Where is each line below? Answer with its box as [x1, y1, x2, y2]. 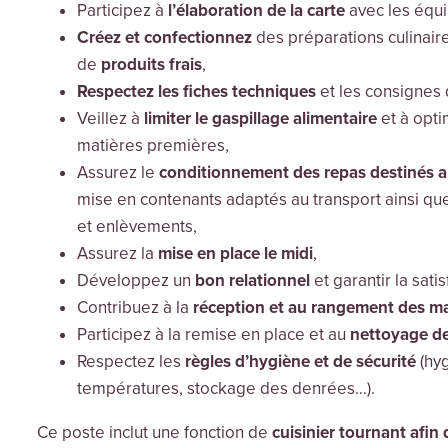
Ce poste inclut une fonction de [36, 422, 272, 444]
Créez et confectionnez [76, 27, 252, 49]
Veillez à [76, 108, 144, 130]
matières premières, [76, 135, 233, 157]
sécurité [355, 351, 420, 373]
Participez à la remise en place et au [76, 324, 350, 346]
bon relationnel [194, 270, 310, 292]
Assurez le [76, 162, 159, 184]
